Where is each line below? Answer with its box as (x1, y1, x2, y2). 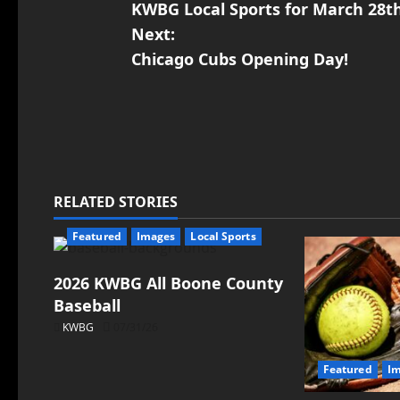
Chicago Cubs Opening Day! (130, 47, 348, 70)
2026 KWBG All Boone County (54, 272, 283, 295)
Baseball (54, 295, 121, 317)
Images (136, 229, 176, 245)
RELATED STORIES (54, 192, 178, 212)
